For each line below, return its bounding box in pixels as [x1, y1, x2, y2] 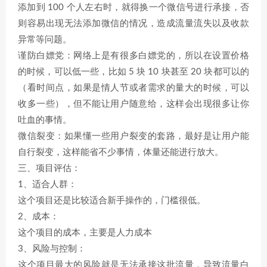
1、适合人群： [18, 180, 77, 189]
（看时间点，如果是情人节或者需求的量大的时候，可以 [18, 83, 249, 92]
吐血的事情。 [18, 116, 72, 125]
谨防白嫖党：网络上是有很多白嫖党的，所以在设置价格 [18, 51, 249, 60]
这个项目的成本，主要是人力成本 [18, 228, 152, 237]
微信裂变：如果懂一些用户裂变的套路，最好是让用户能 [18, 132, 249, 141]
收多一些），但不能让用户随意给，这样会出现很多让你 [18, 100, 249, 108]
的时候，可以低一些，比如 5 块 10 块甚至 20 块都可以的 [18, 67, 249, 76]
